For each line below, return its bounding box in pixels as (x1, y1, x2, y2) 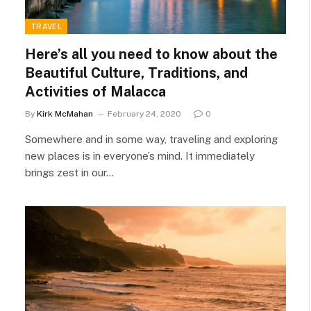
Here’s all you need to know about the (25, 46, 278, 62)
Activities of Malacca (25, 83, 166, 100)
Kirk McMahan (37, 109, 93, 119)
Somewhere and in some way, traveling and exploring (25, 133, 278, 145)
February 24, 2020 (108, 109, 181, 119)
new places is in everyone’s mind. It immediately (25, 150, 255, 162)
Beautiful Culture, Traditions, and (25, 65, 248, 81)
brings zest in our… (25, 167, 114, 178)
